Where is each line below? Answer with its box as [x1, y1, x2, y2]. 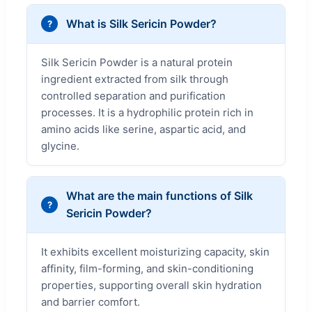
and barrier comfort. [41, 295, 140, 309]
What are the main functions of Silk [66, 188, 253, 203]
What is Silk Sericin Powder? [66, 16, 217, 31]
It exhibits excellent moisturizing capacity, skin [41, 244, 270, 258]
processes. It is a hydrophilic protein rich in [41, 105, 253, 119]
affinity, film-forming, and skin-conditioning [41, 261, 253, 275]
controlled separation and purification [41, 88, 226, 102]
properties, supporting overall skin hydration [41, 278, 262, 292]
